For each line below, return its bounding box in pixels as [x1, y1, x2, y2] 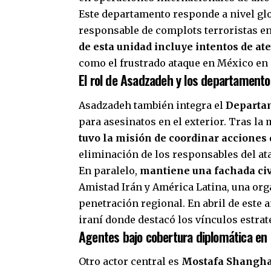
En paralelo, [79, 164, 140, 177]
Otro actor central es [79, 255, 181, 268]
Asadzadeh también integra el [79, 99, 226, 111]
